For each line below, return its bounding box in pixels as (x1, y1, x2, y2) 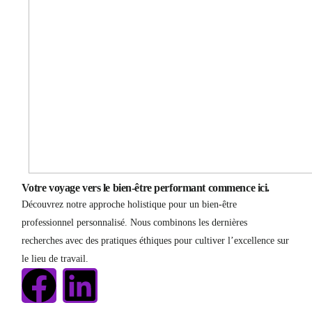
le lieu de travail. (21, 253, 88, 264)
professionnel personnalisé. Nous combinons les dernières (21, 217, 247, 228)
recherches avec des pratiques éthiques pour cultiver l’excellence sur (21, 235, 289, 246)
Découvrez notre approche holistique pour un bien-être (21, 199, 237, 210)
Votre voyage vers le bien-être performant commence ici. (21, 182, 270, 194)
